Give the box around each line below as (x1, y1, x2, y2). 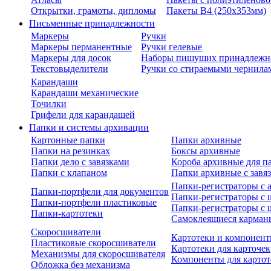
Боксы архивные (171, 146, 240, 156)
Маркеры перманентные (31, 42, 132, 52)
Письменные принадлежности (29, 18, 155, 28)
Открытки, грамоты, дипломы (31, 5, 156, 16)
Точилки (31, 99, 67, 109)
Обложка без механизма (31, 260, 130, 270)
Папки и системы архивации (29, 122, 149, 132)
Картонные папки (31, 135, 105, 145)
